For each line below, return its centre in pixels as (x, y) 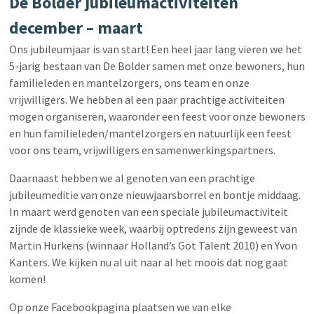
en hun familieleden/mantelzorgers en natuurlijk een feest (150, 133)
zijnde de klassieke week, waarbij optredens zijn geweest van (153, 228)
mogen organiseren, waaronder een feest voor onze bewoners (157, 116)
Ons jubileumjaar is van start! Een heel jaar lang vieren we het (155, 49)
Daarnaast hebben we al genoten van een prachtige (132, 178)
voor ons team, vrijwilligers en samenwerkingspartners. (142, 150)
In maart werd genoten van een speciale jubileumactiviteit (148, 212)
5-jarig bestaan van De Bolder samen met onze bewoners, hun (157, 66)
